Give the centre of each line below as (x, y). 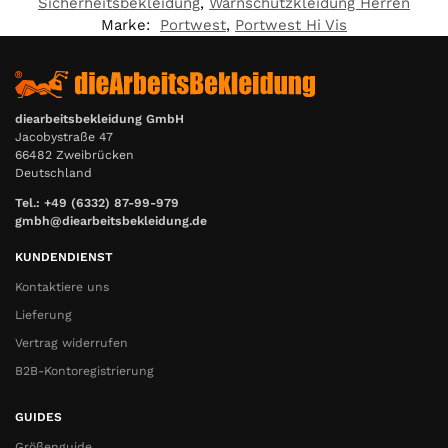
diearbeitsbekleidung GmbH (99, 118)
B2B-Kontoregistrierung (84, 371)
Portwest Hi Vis (291, 24)
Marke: (128, 24)
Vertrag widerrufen (71, 343)
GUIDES (38, 416)
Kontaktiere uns (62, 287)
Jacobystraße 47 (64, 136)
